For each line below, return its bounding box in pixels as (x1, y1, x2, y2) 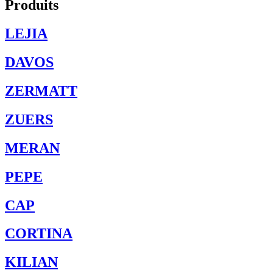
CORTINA (5, 225, 73, 242)
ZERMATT (5, 82, 77, 99)
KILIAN (5, 254, 58, 271)
